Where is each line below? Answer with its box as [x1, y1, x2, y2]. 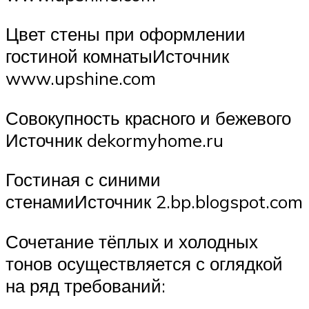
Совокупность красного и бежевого [6, 106, 291, 129]
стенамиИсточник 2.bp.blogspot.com [6, 190, 303, 213]
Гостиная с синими [6, 168, 161, 191]
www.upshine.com [6, 67, 156, 90]
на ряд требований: [6, 274, 166, 297]
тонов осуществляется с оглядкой [6, 252, 283, 275]
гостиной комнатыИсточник [6, 45, 229, 68]
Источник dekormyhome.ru [6, 128, 223, 151]
